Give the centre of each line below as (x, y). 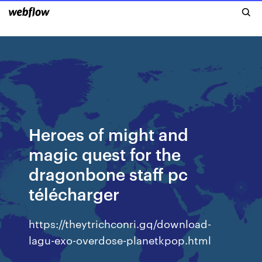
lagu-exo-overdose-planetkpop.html (120, 239)
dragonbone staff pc (108, 173)
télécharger (74, 193)
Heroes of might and (109, 134)
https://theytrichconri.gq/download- (120, 223)
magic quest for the (105, 154)
